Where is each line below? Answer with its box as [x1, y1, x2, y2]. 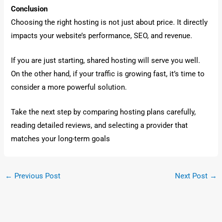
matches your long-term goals [11, 134, 111, 144]
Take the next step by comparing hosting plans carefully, [11, 108, 196, 117]
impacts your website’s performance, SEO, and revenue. [11, 31, 193, 40]
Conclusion [11, 4, 48, 13]
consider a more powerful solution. [11, 82, 127, 92]
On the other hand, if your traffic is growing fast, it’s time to [11, 69, 205, 78]
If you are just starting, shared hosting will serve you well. [11, 55, 201, 65]
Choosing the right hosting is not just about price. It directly [11, 17, 208, 27]
